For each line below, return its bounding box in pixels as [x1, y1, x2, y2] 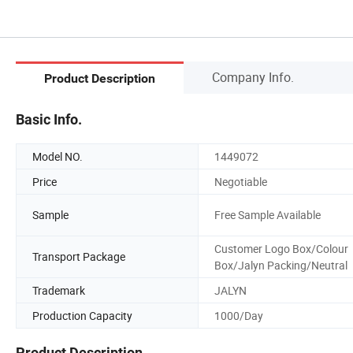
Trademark [32, 282, 85, 298]
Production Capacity [32, 307, 132, 323]
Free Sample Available [214, 207, 321, 223]
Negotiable [214, 173, 267, 189]
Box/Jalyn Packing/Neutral [214, 257, 347, 273]
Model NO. [32, 148, 83, 164]
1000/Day [214, 307, 263, 323]
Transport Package [32, 249, 125, 265]
